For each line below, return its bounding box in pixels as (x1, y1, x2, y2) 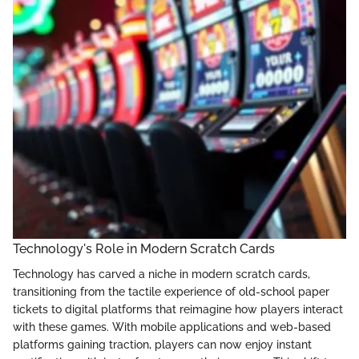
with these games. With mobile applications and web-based (13, 320, 331, 333)
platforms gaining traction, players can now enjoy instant (13, 337, 312, 351)
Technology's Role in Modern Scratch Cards (13, 240, 275, 256)
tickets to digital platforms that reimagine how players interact (13, 302, 343, 316)
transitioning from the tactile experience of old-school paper (13, 284, 329, 298)
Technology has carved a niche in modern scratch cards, (13, 267, 310, 280)
